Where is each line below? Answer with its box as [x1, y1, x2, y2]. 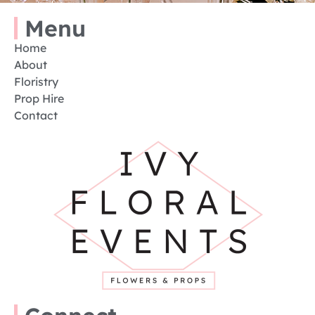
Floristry [14, 75, 58, 89]
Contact [14, 108, 58, 123]
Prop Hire [14, 91, 64, 106]
